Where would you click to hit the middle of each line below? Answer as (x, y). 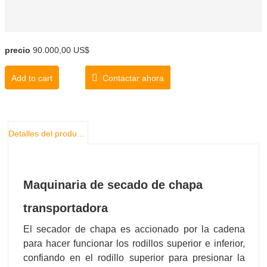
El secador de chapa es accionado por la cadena (134, 229)
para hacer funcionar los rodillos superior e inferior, (134, 244)
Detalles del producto (81, 134)
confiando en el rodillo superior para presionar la (134, 258)
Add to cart (32, 78)
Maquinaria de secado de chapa (113, 185)
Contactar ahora (131, 78)
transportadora (66, 208)
